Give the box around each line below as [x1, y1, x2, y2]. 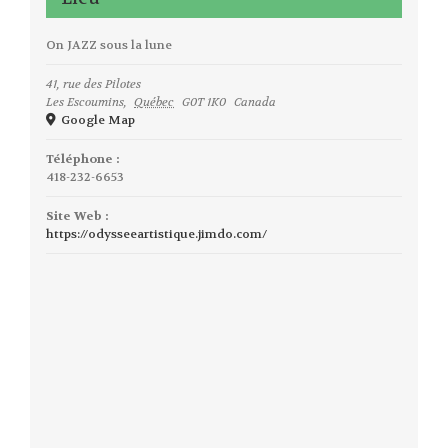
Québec [134, 94, 175, 111]
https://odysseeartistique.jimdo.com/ [45, 226, 267, 243]
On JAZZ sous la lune [45, 37, 172, 54]
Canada [233, 94, 276, 111]
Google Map [57, 112, 135, 129]
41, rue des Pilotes [45, 76, 141, 93]
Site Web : [45, 208, 109, 225]
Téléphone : [45, 151, 120, 168]
